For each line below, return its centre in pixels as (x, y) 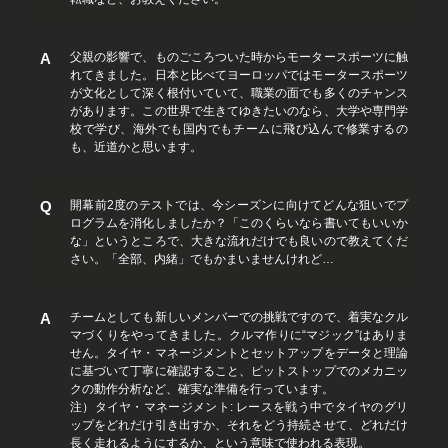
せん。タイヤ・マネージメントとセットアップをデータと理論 (239, 353)
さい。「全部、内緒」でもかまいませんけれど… (202, 259)
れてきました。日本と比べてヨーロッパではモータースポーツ (239, 75)
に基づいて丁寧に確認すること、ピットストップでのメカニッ (239, 371)
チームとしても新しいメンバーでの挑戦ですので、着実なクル (239, 317)
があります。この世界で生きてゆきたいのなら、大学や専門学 (239, 111)
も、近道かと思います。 (136, 147)
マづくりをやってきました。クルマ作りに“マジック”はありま (239, 335)
